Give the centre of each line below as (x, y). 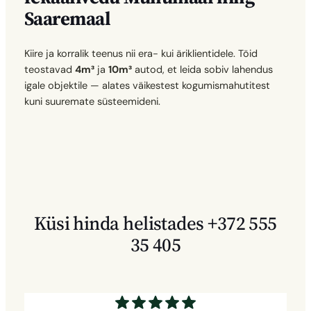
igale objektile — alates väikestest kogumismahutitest (147, 85)
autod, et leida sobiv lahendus (202, 69)
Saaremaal (67, 18)
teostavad (49, 69)
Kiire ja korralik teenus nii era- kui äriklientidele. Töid (141, 53)
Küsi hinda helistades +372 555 (155, 224)
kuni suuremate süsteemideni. (92, 101)
